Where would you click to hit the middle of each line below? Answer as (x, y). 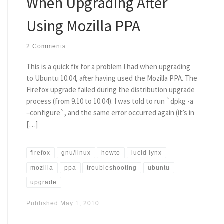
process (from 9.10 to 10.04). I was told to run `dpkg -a (110, 101)
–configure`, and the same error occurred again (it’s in (110, 113)
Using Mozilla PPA (83, 25)
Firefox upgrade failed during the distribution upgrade (110, 90)
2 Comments (46, 47)
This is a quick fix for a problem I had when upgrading (108, 67)
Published (43, 204)
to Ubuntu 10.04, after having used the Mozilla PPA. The (112, 78)
